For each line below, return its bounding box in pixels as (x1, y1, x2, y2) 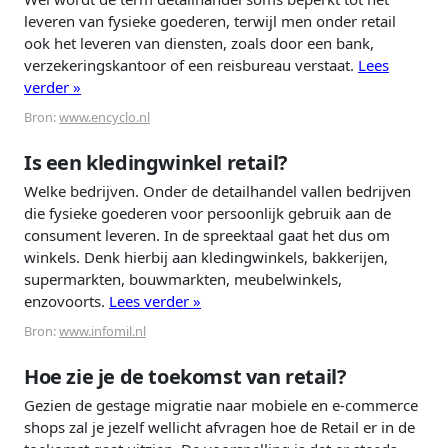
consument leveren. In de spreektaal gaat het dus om (24, 225, 390, 246)
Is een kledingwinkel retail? (24, 149, 288, 177)
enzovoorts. (24, 291, 109, 312)
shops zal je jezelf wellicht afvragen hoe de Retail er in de (24, 417, 415, 438)
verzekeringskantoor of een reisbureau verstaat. (24, 55, 358, 76)
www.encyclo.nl (59, 108, 150, 127)
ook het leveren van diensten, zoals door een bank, (24, 33, 374, 54)
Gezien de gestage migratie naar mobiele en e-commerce (24, 395, 418, 416)
